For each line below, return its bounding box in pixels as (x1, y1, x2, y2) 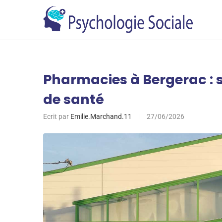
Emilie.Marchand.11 (70, 112, 132, 120)
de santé (43, 90, 104, 109)
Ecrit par (43, 112, 70, 120)
